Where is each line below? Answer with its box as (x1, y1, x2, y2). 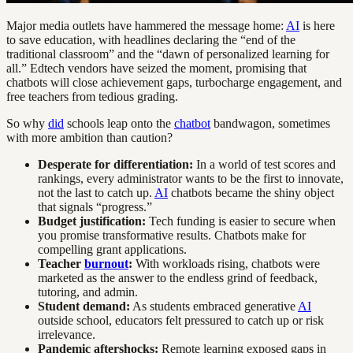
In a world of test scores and (193, 158, 336, 172)
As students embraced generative (130, 299, 298, 314)
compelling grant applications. (38, 243, 187, 257)
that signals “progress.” (38, 200, 152, 214)
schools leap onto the (64, 117, 174, 131)
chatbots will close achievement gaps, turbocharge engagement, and (6, 76, 342, 90)
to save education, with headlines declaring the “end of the (6, 33, 295, 47)
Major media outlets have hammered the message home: (6, 19, 286, 33)
